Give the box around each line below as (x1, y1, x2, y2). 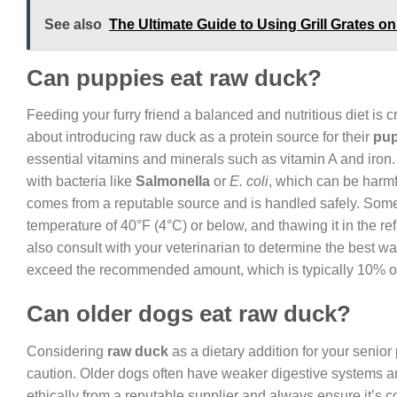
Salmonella (136, 174, 210, 190)
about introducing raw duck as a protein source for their (27, 129, 373, 145)
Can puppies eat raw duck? (27, 65, 322, 90)
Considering (27, 343, 107, 359)
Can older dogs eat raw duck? (27, 301, 351, 327)
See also (44, 16, 102, 32)
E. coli (230, 174, 269, 190)
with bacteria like (27, 174, 136, 190)
